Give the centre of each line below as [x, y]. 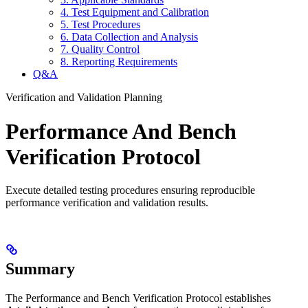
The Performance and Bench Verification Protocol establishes [138, 298]
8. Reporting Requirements [119, 62]
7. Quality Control [100, 49]
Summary [40, 268]
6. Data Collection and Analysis [129, 37]
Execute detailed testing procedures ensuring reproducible [130, 190]
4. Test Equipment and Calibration [135, 12]
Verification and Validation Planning [84, 98]
